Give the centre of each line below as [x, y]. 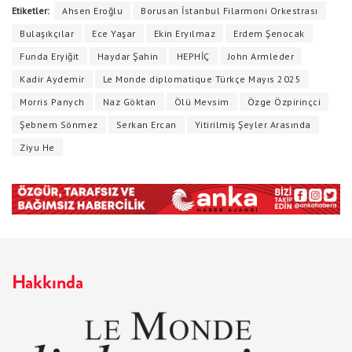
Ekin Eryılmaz [184, 34]
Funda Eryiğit [49, 57]
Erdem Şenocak [269, 34]
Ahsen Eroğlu [92, 11]
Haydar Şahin [128, 57]
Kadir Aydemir [52, 79]
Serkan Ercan [146, 125]
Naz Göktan [129, 102]
